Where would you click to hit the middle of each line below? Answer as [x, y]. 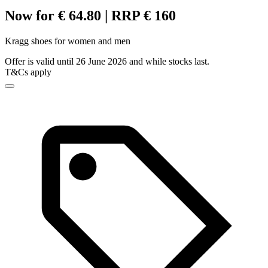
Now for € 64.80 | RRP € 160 [90, 16]
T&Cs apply [28, 72]
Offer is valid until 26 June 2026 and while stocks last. [107, 62]
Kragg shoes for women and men [68, 41]
